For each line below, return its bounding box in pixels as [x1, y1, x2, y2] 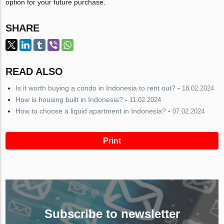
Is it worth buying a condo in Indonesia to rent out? [15, 84, 176, 92]
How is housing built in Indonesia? [15, 95, 123, 104]
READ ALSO [5, 66, 63, 77]
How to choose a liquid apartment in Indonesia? [15, 107, 166, 115]
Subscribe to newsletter [44, 207, 180, 221]
